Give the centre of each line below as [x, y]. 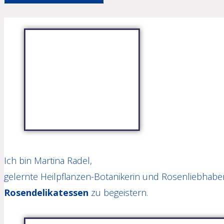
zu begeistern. [118, 192]
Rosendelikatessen [46, 192]
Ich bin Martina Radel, [48, 160]
